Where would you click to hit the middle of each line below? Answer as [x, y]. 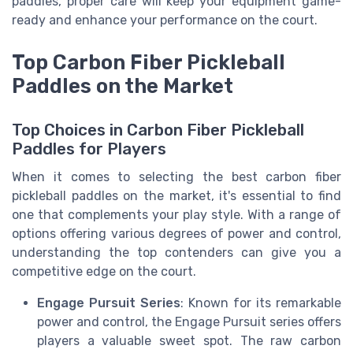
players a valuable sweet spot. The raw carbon [189, 341]
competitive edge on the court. [104, 272]
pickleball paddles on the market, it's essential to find [176, 196]
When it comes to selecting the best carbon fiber [176, 177]
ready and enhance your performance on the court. [165, 20]
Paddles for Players [89, 149]
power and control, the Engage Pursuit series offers [189, 322]
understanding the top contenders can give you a [176, 253]
